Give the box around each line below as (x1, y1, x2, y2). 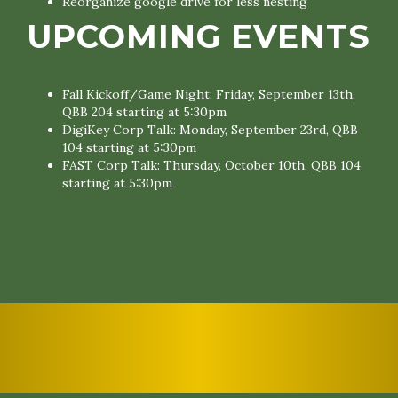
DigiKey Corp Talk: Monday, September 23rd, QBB (62, 122, 358, 138)
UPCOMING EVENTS (27, 17, 370, 56)
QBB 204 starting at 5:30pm (62, 104, 227, 120)
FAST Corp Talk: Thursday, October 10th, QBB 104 (62, 157, 361, 173)
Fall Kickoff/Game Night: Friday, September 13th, (62, 86, 355, 102)
